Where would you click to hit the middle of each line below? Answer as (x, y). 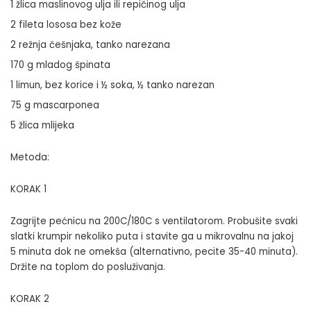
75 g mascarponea (55, 105)
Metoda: (30, 157)
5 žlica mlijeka (42, 125)
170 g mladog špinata (60, 65)
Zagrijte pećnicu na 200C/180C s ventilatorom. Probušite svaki (154, 221)
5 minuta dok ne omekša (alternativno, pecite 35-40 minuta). (154, 251)
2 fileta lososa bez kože (66, 24)
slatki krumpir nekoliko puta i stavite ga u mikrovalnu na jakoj (152, 236)
